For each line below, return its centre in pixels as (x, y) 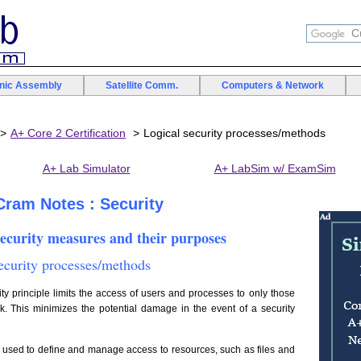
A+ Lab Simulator (86, 168)
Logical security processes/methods (234, 133)
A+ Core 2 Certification (68, 133)
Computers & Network (273, 85)
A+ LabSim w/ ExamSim (275, 168)
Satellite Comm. (142, 85)
